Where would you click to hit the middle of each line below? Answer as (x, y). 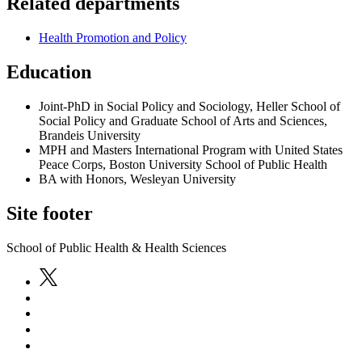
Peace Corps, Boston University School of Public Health (183, 164)
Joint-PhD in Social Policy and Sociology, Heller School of (189, 106)
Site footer (50, 213)
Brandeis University (90, 135)
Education (49, 72)
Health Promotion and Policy (113, 38)
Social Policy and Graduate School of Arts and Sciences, (183, 121)
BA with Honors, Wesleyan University (137, 179)
